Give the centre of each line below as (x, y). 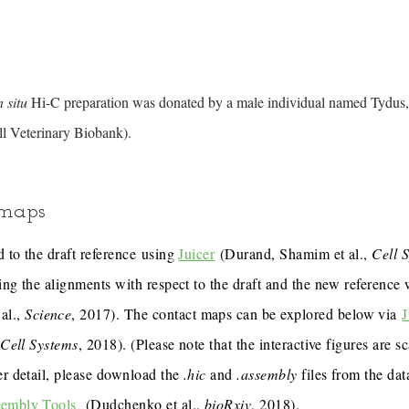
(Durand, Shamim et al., (294, 253)
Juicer (197, 253)
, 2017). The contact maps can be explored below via (237, 314)
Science (48, 314)
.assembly (267, 374)
